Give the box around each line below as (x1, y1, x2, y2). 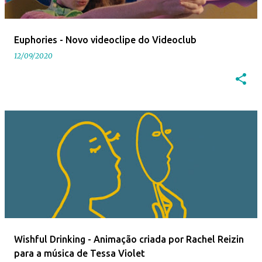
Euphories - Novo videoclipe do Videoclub (14, 35, 196, 45)
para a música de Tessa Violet (14, 248, 145, 258)
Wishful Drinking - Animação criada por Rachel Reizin (14, 234, 244, 244)
